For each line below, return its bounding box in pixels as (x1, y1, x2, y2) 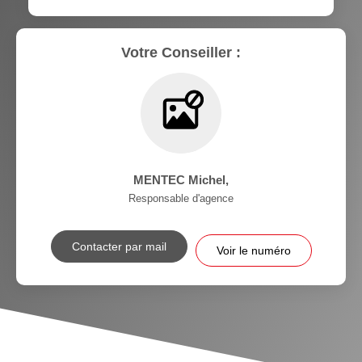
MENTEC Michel (133, 172, 225, 187)
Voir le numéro (216, 243, 291, 257)
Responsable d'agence (128, 192, 234, 204)
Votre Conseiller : (121, 44, 241, 61)
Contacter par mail (71, 239, 166, 253)
